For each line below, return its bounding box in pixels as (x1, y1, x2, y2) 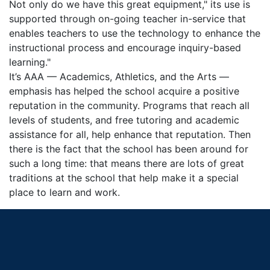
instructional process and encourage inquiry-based (9, 41, 241, 54)
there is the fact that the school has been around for (9, 142, 248, 155)
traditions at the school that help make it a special (9, 171, 239, 184)
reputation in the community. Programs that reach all (9, 99, 250, 111)
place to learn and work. (9, 186, 120, 198)
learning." (9, 55, 51, 68)
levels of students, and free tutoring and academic (9, 113, 239, 126)
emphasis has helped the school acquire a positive (9, 84, 239, 97)
